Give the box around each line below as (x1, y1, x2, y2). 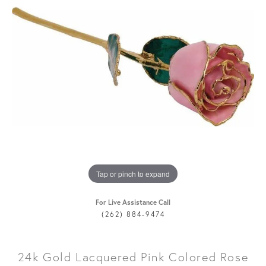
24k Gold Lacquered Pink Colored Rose (17, 249, 249, 265)
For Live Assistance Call (96, 198, 170, 207)
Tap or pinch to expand (96, 168, 170, 179)
